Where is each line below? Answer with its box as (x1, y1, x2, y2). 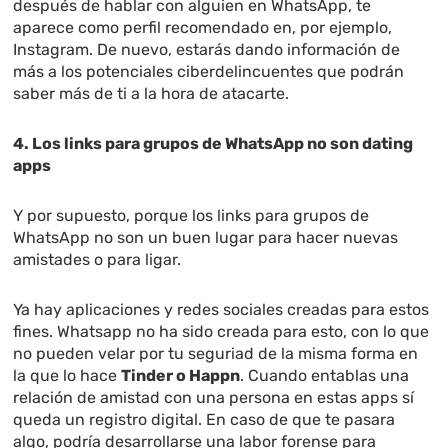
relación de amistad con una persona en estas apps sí (13, 388, 415, 408)
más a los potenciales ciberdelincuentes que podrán (13, 62, 405, 82)
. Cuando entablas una (240, 366, 410, 386)
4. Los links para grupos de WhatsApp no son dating (13, 134, 414, 154)
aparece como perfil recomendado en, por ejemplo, (13, 18, 393, 38)
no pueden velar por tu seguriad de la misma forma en (13, 344, 419, 364)
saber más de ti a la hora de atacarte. (13, 84, 290, 104)
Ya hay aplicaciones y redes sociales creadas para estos (13, 300, 430, 320)
